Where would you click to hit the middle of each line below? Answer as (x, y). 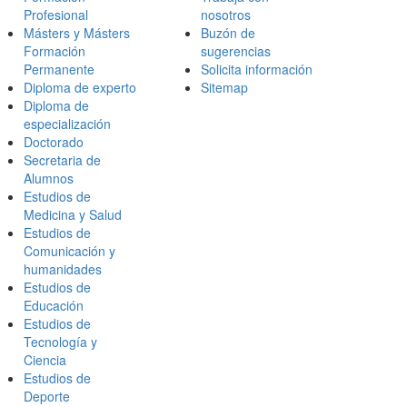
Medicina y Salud (73, 214)
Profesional (56, 15)
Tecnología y (60, 342)
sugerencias (236, 51)
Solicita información (257, 69)
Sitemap (224, 87)
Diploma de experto (80, 87)
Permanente (59, 69)
